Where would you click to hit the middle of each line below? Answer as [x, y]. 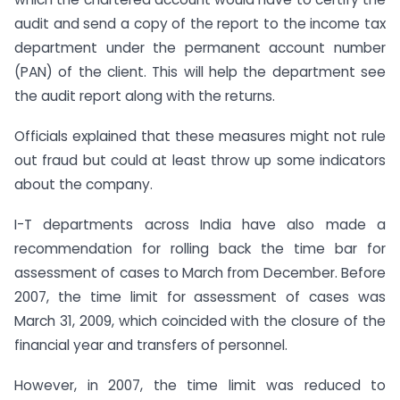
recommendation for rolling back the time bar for [200, 248]
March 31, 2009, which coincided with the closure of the [200, 321]
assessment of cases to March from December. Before [200, 272]
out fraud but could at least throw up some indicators [200, 161]
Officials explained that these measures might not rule [200, 137]
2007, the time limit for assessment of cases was [200, 296]
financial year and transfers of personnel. [151, 345]
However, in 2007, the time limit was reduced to [200, 385]
